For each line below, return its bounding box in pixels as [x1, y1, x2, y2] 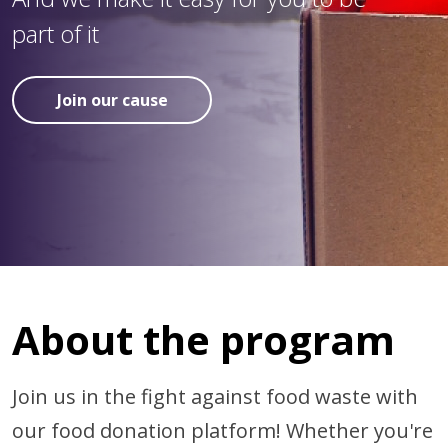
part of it [12, 17, 99, 50]
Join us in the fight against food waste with [12, 383, 418, 410]
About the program [12, 312, 395, 367]
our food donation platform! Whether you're [12, 417, 433, 444]
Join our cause [56, 89, 168, 111]
